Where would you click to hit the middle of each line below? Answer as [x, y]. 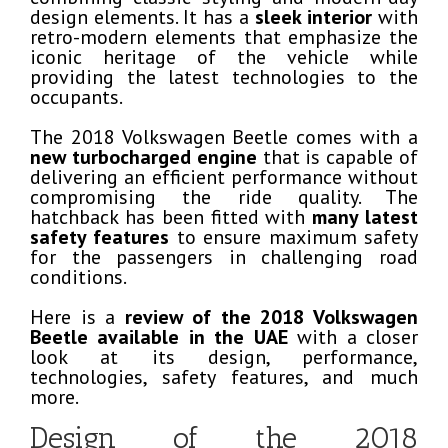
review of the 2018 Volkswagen [271, 317]
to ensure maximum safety [294, 237]
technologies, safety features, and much [224, 377]
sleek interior [316, 17]
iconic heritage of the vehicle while [224, 57]
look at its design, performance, [224, 357]
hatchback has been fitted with [171, 217]
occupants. [76, 97]
